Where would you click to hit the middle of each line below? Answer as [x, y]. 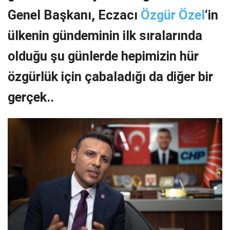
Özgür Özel [173, 15]
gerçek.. [31, 97]
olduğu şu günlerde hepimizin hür [103, 56]
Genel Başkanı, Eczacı [74, 15]
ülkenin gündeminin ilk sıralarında [105, 35]
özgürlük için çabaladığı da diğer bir [110, 76]
